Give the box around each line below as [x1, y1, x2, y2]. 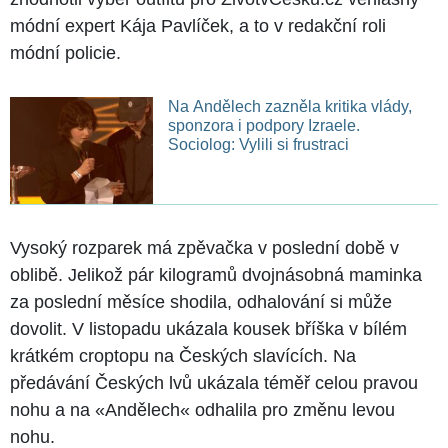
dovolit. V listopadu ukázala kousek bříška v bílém [10, 319, 407, 340]
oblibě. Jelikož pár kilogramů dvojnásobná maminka [10, 265, 422, 286]
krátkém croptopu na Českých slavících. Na [10, 346, 356, 367]
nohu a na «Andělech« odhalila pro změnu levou [10, 400, 395, 421]
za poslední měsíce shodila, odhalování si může [10, 292, 392, 313]
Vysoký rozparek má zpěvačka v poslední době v [10, 238, 399, 259]
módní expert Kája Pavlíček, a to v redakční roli [10, 16, 386, 37]
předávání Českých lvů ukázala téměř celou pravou [10, 373, 418, 394]
